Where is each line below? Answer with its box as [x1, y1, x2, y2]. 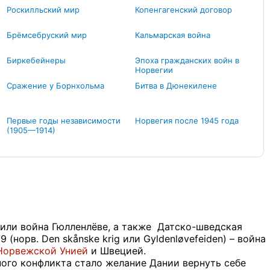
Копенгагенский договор [135, 5, 233, 14]
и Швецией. [88, 244, 146, 257]
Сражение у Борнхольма [7, 81, 105, 90]
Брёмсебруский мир [7, 30, 87, 40]
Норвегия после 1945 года [135, 116, 239, 125]
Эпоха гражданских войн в [135, 55, 240, 65]
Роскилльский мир [7, 5, 80, 14]
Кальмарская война [135, 30, 211, 40]
